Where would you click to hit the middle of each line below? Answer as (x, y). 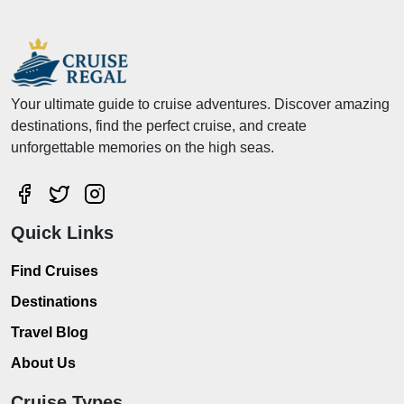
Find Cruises (55, 271)
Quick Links (62, 232)
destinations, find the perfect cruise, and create (159, 126)
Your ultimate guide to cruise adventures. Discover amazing (200, 105)
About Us (43, 363)
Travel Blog (50, 332)
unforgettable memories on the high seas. (142, 148)
